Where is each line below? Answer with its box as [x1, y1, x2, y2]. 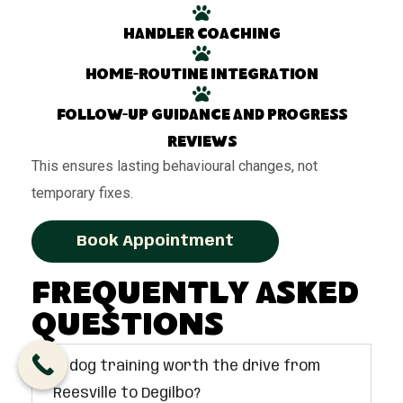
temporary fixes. [31, 184, 133, 202]
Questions [31, 310, 224, 346]
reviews [166, 136, 237, 152]
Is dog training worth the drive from [53, 359, 320, 375]
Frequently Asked [31, 279, 359, 315]
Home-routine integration [85, 68, 318, 85]
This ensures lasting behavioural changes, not [31, 157, 318, 175]
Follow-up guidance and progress [56, 109, 347, 125]
